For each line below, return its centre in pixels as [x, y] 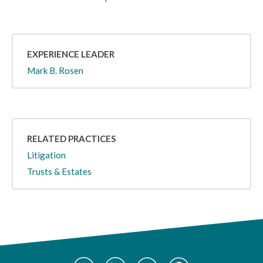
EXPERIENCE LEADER [71, 54]
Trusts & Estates [59, 171]
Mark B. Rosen [55, 70]
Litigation [46, 155]
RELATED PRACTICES [71, 139]
